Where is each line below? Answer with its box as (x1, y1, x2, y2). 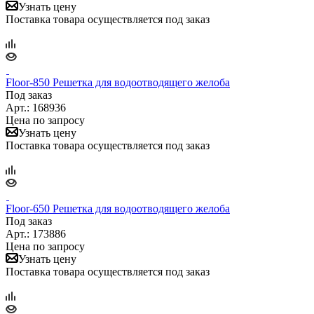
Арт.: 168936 (6, 101, 66, 114)
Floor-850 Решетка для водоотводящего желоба (6, 76, 230, 88)
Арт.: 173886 (6, 227, 66, 240)
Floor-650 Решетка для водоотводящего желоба (6, 202, 230, 214)
